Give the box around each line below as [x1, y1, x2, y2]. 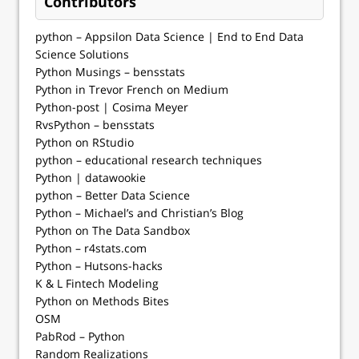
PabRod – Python [35, 329, 125, 345]
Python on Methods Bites [35, 293, 169, 309]
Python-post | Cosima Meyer [35, 99, 188, 115]
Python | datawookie [35, 170, 146, 186]
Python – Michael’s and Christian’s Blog [35, 205, 244, 221]
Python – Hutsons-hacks [35, 258, 163, 274]
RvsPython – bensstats [35, 117, 155, 133]
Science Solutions [35, 46, 129, 63]
